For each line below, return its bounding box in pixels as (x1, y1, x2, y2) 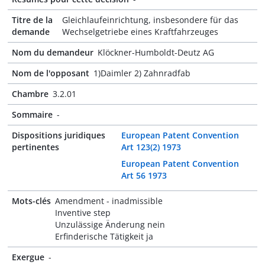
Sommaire (12, 109, 53, 120)
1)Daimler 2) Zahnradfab (93, 67, 190, 79)
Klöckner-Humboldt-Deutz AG (98, 47, 214, 58)
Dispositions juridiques (12, 130, 105, 141)
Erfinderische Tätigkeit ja (55, 231, 153, 242)
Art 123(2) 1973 (121, 141, 181, 153)
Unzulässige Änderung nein (55, 219, 165, 230)
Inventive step (55, 207, 111, 218)
